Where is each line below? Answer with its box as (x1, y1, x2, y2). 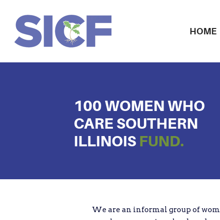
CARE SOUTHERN (73, 114, 198, 132)
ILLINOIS (73, 132, 139, 150)
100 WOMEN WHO (73, 97, 205, 114)
